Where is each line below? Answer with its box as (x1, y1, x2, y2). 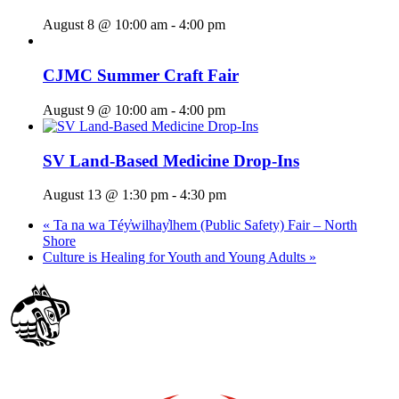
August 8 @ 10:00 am (43, 17, 167, 33)
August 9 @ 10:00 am (43, 102, 167, 118)
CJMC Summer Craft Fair (43, 66, 239, 85)
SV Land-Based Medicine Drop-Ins (43, 151, 299, 170)
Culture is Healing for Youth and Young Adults (43, 249, 309, 265)
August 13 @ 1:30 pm (43, 187, 168, 203)
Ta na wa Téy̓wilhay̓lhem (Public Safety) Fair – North (50, 217, 357, 233)
